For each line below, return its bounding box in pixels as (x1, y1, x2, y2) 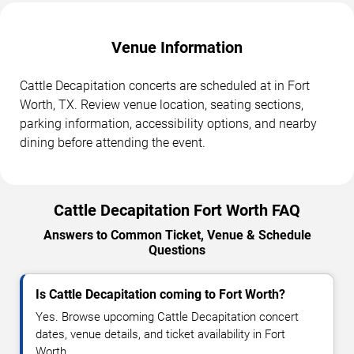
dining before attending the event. (20, 135, 205, 151)
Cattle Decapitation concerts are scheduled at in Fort (20, 78, 310, 94)
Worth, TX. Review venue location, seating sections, (20, 97, 303, 113)
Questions (149, 243, 205, 258)
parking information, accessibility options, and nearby (20, 116, 317, 132)
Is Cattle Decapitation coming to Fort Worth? (36, 287, 285, 303)
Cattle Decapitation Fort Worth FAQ (54, 201, 300, 220)
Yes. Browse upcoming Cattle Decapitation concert (36, 310, 299, 325)
